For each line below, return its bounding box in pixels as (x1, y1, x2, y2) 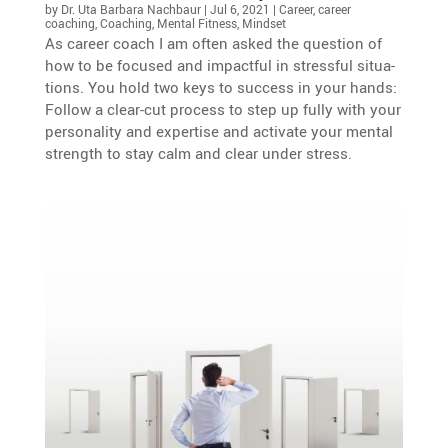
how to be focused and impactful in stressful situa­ (44, 54, 395, 75)
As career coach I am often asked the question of (44, 32, 382, 53)
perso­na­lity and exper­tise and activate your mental (44, 120, 393, 141)
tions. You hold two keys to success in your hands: (44, 76, 397, 97)
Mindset (241, 14, 286, 31)
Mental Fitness (156, 14, 237, 31)
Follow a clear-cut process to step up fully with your (44, 98, 401, 119)
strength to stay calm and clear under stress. (44, 142, 352, 163)
